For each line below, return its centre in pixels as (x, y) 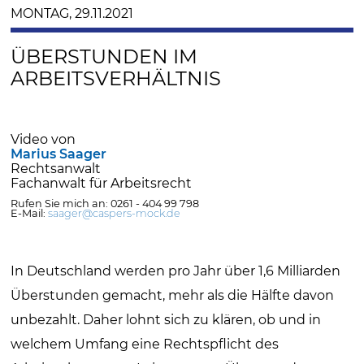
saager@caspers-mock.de (115, 213)
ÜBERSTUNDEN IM (104, 57)
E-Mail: (30, 213)
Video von (43, 139)
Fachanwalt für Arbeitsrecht (102, 183)
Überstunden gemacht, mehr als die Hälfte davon (173, 295)
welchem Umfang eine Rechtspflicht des (145, 344)
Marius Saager (59, 154)
